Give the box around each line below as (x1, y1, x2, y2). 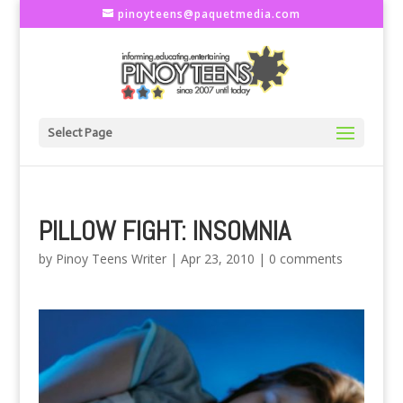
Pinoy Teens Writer (55, 250, 166, 267)
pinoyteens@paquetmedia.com (117, 6, 300, 22)
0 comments (268, 250, 343, 267)
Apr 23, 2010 (180, 250, 255, 267)
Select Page (47, 125, 112, 140)
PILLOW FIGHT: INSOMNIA (38, 214, 291, 248)
